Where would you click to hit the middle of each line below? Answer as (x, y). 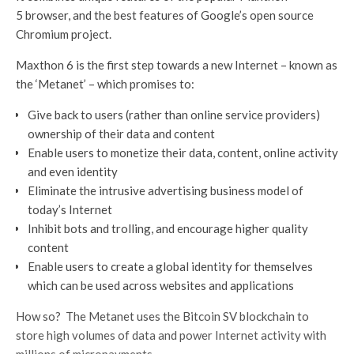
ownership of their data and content (121, 133)
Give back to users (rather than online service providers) (174, 114)
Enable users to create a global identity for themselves (170, 266)
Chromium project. (66, 34)
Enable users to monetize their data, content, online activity (183, 152)
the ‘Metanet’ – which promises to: (105, 83)
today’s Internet (70, 209)
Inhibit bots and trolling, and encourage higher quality (168, 228)
